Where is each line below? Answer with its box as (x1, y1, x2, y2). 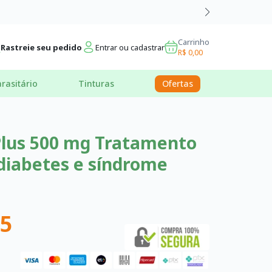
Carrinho (178, 36, 209, 47)
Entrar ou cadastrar (95, 41, 165, 53)
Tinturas (78, 77, 115, 89)
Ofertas (161, 77, 193, 89)
